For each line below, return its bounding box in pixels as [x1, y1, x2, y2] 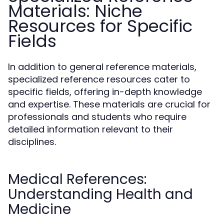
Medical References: [8, 169, 146, 189]
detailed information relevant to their [8, 123, 173, 135]
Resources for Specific [8, 14, 192, 38]
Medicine [8, 199, 71, 219]
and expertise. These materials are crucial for [8, 98, 210, 110]
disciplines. [8, 135, 56, 148]
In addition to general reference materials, [8, 60, 196, 73]
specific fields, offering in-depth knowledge [8, 85, 202, 98]
